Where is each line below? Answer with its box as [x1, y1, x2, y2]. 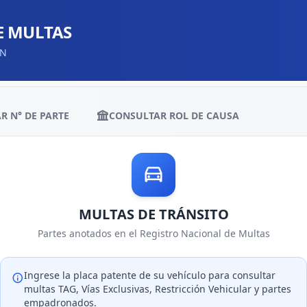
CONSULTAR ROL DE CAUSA [109, 109, 239, 122]
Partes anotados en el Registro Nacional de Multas [37, 227, 270, 240]
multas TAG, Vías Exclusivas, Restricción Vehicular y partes [24, 282, 291, 295]
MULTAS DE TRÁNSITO [78, 205, 229, 223]
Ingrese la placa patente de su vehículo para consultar [24, 269, 275, 282]
